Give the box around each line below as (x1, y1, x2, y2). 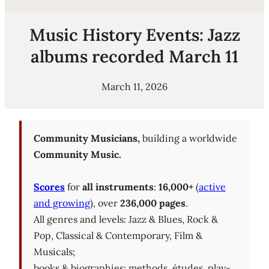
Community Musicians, (34, 131, 140, 144)
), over (90, 196, 120, 209)
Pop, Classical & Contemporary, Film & (34, 229, 202, 241)
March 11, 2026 (101, 80, 168, 92)
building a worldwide (140, 131, 237, 144)
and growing (34, 196, 90, 209)
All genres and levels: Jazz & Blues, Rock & (34, 213, 218, 225)
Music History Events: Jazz (29, 23, 240, 46)
